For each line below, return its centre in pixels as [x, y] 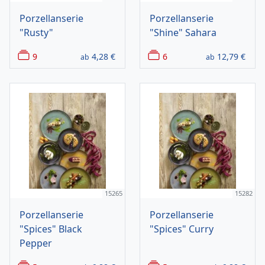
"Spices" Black [51, 229]
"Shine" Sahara [183, 33]
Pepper [36, 243]
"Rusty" [36, 33]
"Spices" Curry [182, 229]
